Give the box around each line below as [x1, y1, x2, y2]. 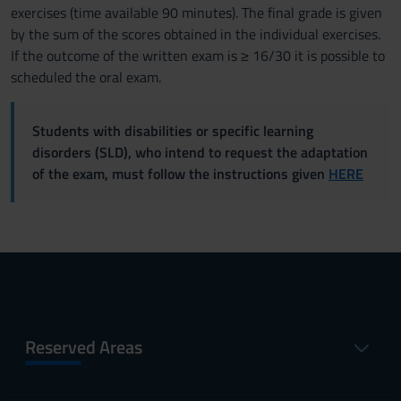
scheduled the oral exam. [11, 66, 161, 88]
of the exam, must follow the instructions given [32, 163, 328, 184]
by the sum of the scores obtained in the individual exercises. [11, 23, 380, 45]
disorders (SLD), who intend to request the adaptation [32, 141, 368, 163]
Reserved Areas [25, 333, 142, 361]
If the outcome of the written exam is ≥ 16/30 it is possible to [11, 45, 385, 66]
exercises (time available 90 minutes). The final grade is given [11, 2, 382, 23]
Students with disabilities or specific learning [32, 120, 313, 141]
